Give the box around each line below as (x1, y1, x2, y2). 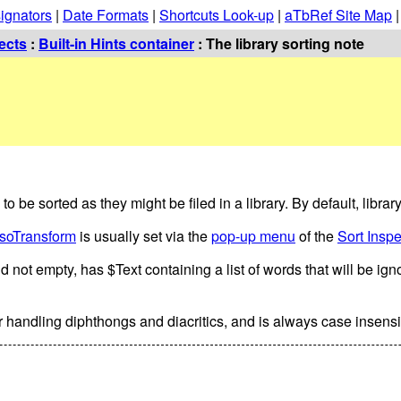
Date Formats (63, 4, 149, 25)
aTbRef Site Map (285, 4, 392, 25)
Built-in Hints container (38, 33, 194, 54)
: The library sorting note (194, 33, 364, 54)
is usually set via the (76, 225, 211, 246)
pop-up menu (211, 225, 295, 246)
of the (295, 225, 337, 246)
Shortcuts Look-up (159, 4, 274, 25)
